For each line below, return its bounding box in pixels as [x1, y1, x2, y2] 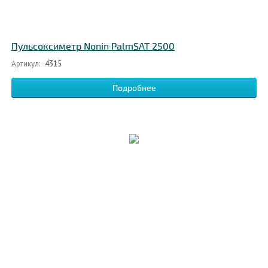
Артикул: [11, 58, 40, 69]
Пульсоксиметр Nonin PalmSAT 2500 [11, 40, 175, 53]
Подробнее [112, 83, 156, 93]
